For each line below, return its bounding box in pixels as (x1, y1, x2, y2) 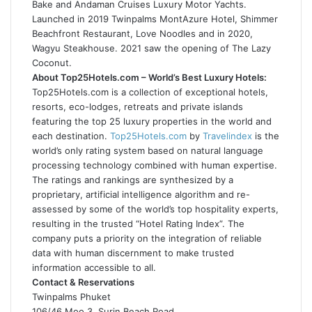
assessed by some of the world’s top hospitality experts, (32, 203, 279, 214)
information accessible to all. (32, 261, 156, 273)
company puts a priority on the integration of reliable (32, 232, 262, 244)
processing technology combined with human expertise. (32, 159, 277, 171)
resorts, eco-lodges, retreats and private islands (32, 100, 243, 112)
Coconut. (32, 56, 72, 68)
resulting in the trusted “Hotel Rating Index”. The (32, 217, 244, 229)
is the (252, 130, 279, 141)
